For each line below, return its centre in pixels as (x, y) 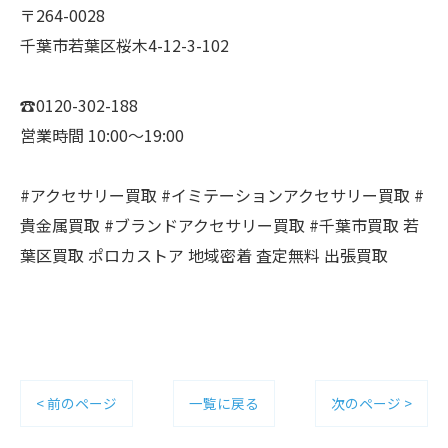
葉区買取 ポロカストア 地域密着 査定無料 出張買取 (204, 254)
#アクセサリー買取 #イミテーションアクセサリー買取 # (222, 194)
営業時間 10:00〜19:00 (102, 134)
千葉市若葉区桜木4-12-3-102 (124, 44)
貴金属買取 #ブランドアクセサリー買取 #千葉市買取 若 (219, 224)
